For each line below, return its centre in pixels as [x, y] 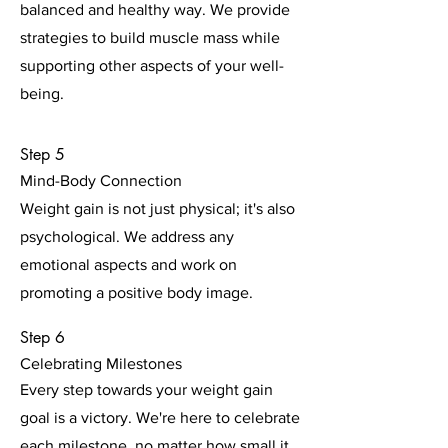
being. [42, 93]
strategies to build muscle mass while [150, 37]
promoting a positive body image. [136, 292]
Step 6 [42, 337]
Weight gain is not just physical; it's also [157, 208]
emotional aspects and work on [128, 264]
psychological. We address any [127, 236]
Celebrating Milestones [101, 363]
